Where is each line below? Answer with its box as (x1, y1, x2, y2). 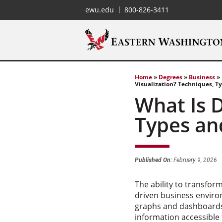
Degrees (159, 73, 182, 81)
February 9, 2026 (172, 157, 217, 164)
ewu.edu (85, 5, 114, 14)
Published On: (135, 157, 172, 164)
